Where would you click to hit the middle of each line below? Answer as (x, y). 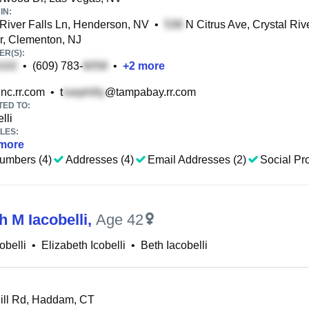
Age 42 (120, 220)
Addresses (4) (100, 160)
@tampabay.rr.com (150, 92)
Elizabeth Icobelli (83, 245)
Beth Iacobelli (174, 245)
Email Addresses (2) (197, 160)
